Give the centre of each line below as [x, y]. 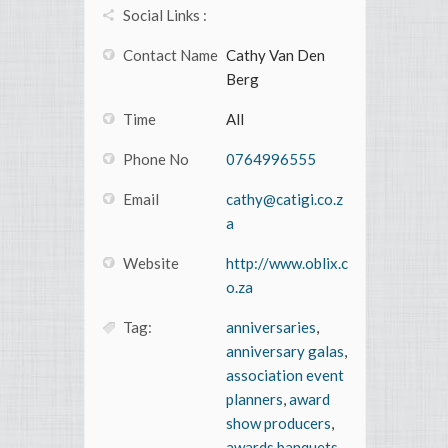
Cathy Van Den [275, 55]
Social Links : [165, 15]
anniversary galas [285, 351]
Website [151, 263]
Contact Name [170, 55]
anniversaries [271, 327]
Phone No [156, 159]
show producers [278, 423]
